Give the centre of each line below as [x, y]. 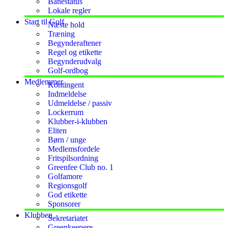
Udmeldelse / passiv [80, 103]
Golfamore [65, 176]
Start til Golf [44, 22]
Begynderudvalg [75, 61]
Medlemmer [44, 82]
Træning [61, 34]
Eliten [57, 131]
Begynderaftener [75, 43]
